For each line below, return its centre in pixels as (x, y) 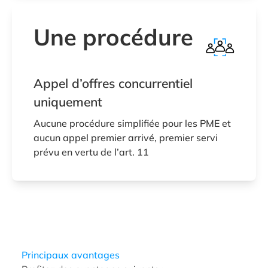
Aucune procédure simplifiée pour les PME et (132, 123)
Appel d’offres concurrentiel (113, 83)
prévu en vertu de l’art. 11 (91, 152)
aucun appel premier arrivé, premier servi (126, 137)
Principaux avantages (71, 255)
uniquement (68, 101)
